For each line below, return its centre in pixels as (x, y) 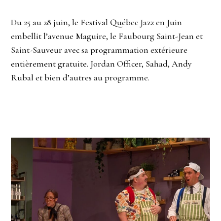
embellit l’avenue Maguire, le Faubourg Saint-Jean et (107, 36)
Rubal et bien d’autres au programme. (80, 78)
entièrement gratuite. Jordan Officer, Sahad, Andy (102, 64)
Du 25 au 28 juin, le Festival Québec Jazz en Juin (97, 22)
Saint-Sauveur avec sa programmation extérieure (99, 50)
